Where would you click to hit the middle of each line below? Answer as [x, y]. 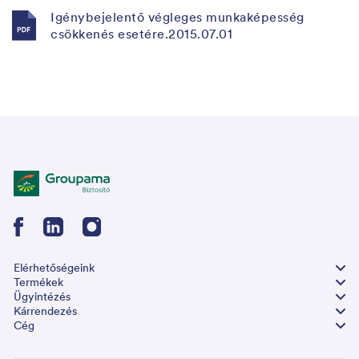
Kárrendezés [45, 311]
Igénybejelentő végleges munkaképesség [177, 16]
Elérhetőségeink [54, 267]
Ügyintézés [42, 296]
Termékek [38, 282]
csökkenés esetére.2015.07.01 [141, 33]
